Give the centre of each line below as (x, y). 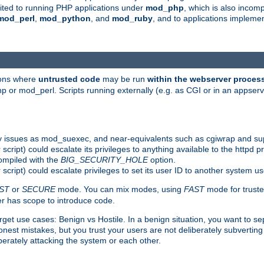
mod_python (65, 19)
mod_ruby (132, 19)
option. (162, 159)
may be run (124, 79)
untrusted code (69, 79)
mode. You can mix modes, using (120, 189)
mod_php (165, 8)
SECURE (39, 189)
